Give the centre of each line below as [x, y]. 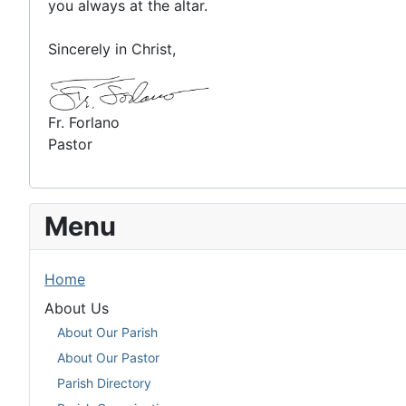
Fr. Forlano [84, 123]
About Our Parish [107, 332]
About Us [77, 309]
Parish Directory [104, 382]
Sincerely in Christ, [112, 48]
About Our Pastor [108, 357]
